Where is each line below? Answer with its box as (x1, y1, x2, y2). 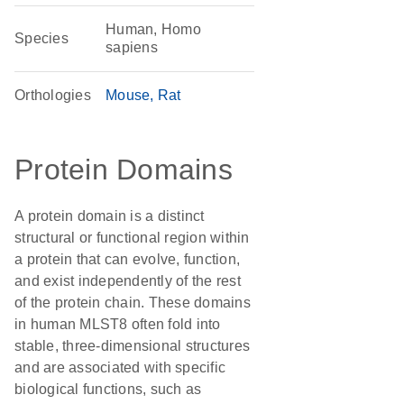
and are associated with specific (14, 360, 225, 375)
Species (14, 31, 69, 46)
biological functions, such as (14, 381, 202, 397)
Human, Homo (106, 22, 201, 37)
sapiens (106, 40, 158, 55)
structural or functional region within (14, 230, 250, 245)
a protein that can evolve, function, (14, 252, 240, 267)
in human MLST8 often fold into (14, 317, 221, 332)
